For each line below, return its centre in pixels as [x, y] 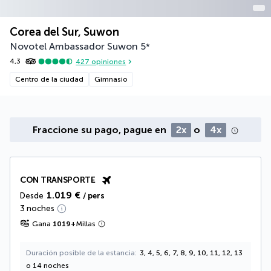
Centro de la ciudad [49, 80]
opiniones [108, 61]
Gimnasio [111, 80]
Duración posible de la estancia [80, 253]
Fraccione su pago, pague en [101, 130]
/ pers [94, 196]
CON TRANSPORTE [58, 180]
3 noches [37, 209]
